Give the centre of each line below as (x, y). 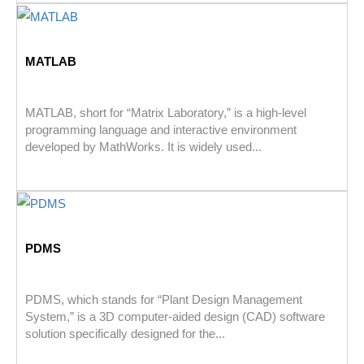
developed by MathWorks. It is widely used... (143, 146)
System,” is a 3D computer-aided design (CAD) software (175, 317)
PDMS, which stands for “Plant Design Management (164, 300)
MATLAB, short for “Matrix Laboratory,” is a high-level (166, 112)
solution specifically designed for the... (125, 334)
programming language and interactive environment (161, 129)
